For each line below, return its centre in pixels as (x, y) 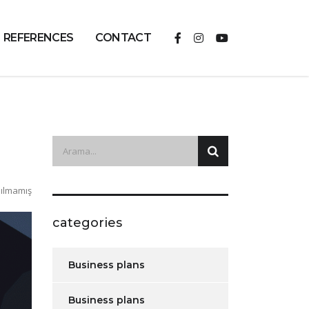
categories (87, 223)
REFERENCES (38, 38)
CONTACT (123, 38)
